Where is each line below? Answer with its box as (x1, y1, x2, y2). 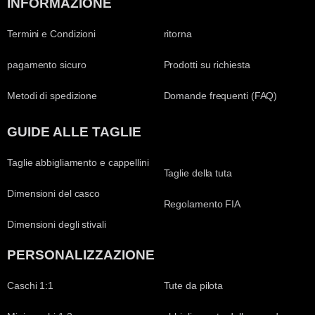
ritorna (163, 28, 192, 40)
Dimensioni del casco (7, 187, 100, 199)
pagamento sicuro (7, 59, 86, 71)
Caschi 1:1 (7, 279, 53, 291)
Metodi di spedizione (7, 90, 97, 102)
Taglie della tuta (163, 167, 232, 179)
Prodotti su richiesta (163, 59, 250, 71)
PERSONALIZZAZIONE (7, 247, 155, 262)
